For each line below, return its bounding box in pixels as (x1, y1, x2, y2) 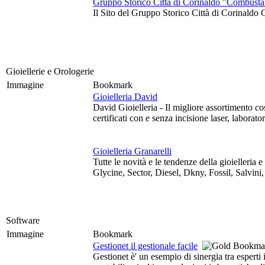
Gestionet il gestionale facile (93, 241, 198, 251)
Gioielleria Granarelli (93, 146, 172, 156)
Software (6, 215, 42, 225)
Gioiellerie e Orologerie (6, 66, 96, 76)
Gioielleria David (93, 92, 157, 102)
